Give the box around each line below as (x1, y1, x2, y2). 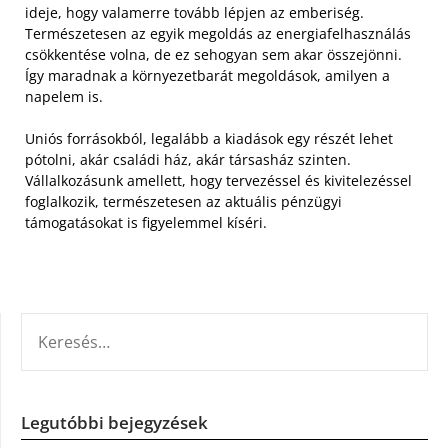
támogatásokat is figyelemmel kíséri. (25, 212, 267, 232)
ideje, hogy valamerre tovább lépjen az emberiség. (25, 2, 364, 22)
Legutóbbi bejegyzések (21, 410, 208, 434)
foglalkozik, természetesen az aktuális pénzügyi (25, 191, 342, 211)
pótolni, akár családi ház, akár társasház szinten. (25, 149, 351, 169)
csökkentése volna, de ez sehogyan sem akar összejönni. (25, 44, 402, 64)
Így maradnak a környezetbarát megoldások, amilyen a (25, 65, 390, 85)
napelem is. (25, 86, 103, 106)
